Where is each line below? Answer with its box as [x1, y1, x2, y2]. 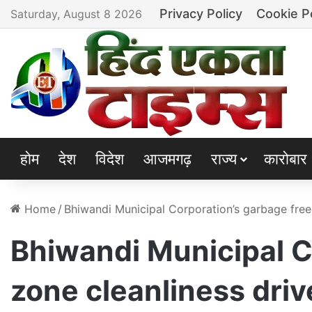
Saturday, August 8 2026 [10, 7, 142, 21]
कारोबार [264, 150, 307, 168]
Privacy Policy [159, 6, 242, 21]
